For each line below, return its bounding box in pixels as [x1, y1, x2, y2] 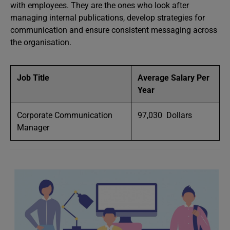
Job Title [17, 73, 49, 83]
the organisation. [10, 37, 71, 47]
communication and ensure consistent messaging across [10, 25, 217, 35]
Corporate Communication [17, 110, 112, 120]
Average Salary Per [138, 73, 209, 83]
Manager [17, 123, 49, 132]
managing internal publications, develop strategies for [10, 13, 205, 23]
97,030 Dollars [138, 110, 192, 120]
